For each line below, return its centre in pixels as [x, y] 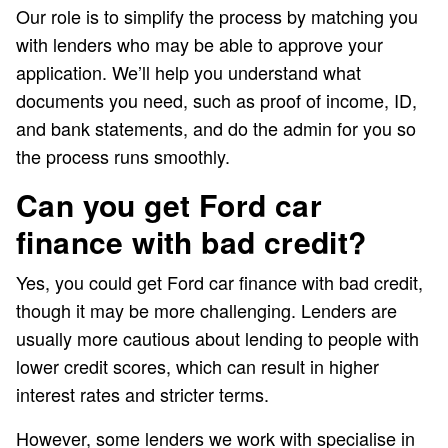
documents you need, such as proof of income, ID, [216, 100]
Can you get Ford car [169, 205]
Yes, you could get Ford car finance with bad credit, [219, 282]
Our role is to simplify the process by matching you [217, 16]
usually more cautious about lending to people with [217, 338]
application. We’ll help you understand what [188, 72]
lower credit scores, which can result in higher [197, 366]
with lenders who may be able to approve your [199, 44]
